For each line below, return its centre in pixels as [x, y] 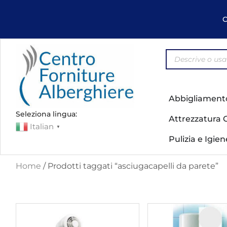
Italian [42, 127]
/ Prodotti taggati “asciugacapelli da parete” [130, 166]
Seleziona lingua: [46, 114]
